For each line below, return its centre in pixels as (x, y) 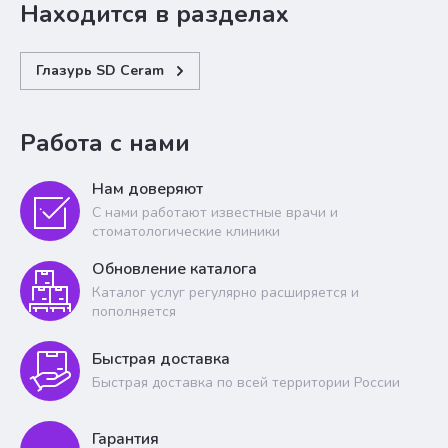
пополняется (134, 311)
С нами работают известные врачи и (215, 212)
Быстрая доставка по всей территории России (246, 382)
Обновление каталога (174, 269)
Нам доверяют (147, 189)
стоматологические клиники (186, 231)
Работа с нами (105, 143)
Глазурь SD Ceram (100, 70)
